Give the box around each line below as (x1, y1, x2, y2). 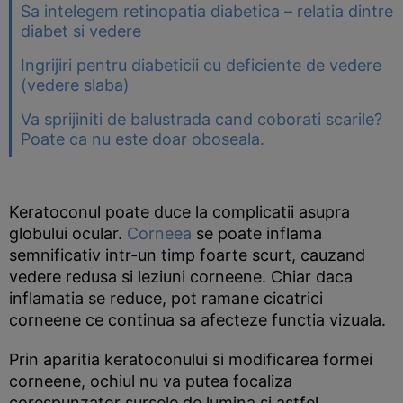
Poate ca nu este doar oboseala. (21, 130, 264, 148)
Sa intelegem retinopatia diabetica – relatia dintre (21, 2, 393, 21)
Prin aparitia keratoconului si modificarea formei (9, 350, 372, 369)
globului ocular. (9, 224, 127, 243)
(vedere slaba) (21, 76, 130, 94)
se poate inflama (192, 224, 322, 243)
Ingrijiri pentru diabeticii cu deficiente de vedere (21, 56, 381, 75)
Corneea (127, 224, 192, 243)
